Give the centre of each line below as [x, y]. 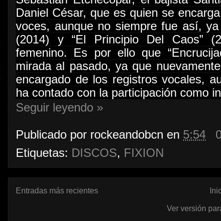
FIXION [144, 153]
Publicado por [53, 134]
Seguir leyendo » [59, 108]
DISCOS [94, 153]
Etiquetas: [44, 153]
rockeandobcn [127, 134]
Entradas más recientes [57, 190]
